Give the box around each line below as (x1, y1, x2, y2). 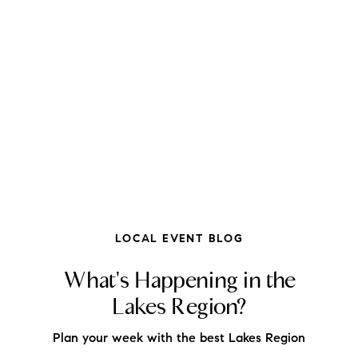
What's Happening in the (62, 266, 296, 293)
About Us (134, 320, 224, 347)
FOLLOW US (141, 219, 217, 230)
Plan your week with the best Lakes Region (53, 332, 305, 345)
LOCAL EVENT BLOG (114, 233, 244, 245)
